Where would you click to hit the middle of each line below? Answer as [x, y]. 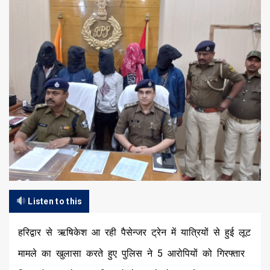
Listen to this [54, 201]
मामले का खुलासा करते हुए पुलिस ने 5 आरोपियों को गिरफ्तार [131, 253]
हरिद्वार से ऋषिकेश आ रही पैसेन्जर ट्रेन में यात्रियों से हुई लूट [134, 232]
